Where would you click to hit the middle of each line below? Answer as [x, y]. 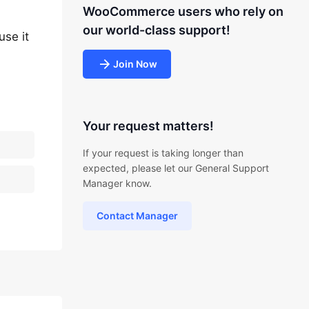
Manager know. [117, 183]
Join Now [135, 64]
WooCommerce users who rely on [183, 11]
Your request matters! [148, 126]
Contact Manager [137, 216]
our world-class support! [156, 30]
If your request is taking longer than [163, 153]
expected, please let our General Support [176, 168]
